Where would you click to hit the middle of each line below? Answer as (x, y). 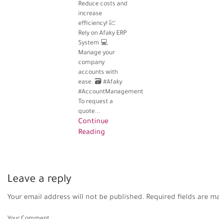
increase (90, 14)
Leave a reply (39, 181)
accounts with (98, 73)
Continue (93, 122)
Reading (92, 133)
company (91, 63)
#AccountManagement (111, 93)
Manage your (97, 54)
